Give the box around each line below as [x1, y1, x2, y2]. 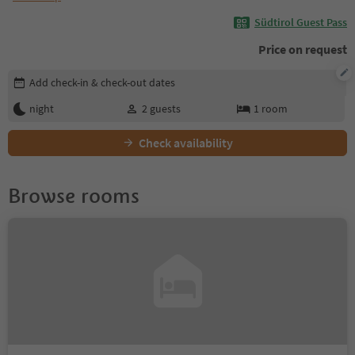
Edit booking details [7, 68, 113, 85]
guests [149, 101, 181, 116]
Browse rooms [8, 182, 139, 208]
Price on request [258, 40, 347, 57]
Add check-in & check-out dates [29, 74, 175, 90]
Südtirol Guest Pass [254, 15, 347, 30]
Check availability [139, 134, 233, 151]
